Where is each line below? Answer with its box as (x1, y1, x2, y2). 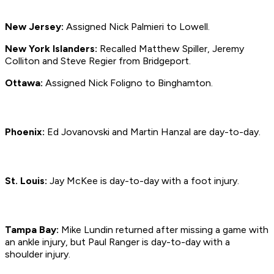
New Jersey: (5, 21, 64, 33)
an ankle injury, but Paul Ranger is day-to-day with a (5, 236, 230, 248)
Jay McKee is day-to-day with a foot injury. (50, 175, 239, 187)
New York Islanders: (5, 43, 100, 55)
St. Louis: (5, 175, 50, 187)
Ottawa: (5, 77, 43, 89)
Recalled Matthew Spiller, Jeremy (100, 43, 244, 55)
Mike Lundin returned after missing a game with (59, 224, 268, 236)
